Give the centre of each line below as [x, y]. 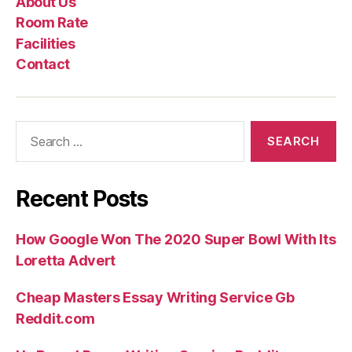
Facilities [46, 43]
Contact [43, 64]
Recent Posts [82, 199]
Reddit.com [55, 319]
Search [31, 128]
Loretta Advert [66, 260]
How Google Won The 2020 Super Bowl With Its [176, 239]
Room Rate [52, 22]
